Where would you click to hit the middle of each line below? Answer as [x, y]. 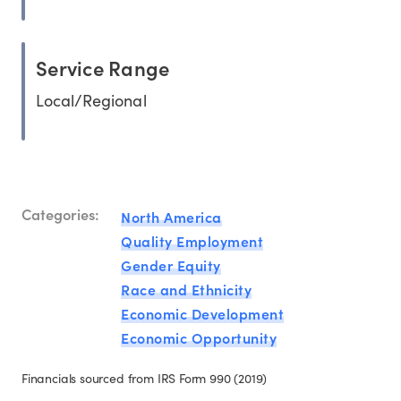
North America [171, 217]
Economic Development [202, 314]
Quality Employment [192, 241]
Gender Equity [171, 265]
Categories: [60, 213]
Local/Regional [91, 101]
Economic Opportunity [199, 338]
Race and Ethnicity [186, 290]
